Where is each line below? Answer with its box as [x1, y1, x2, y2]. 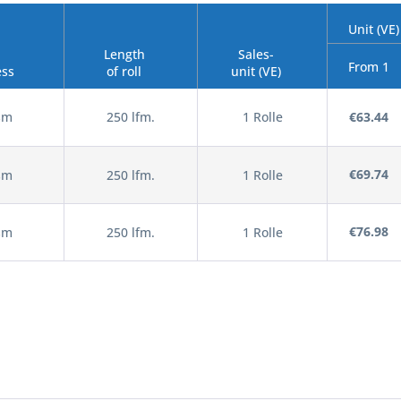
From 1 [348, 57, 389, 75]
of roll [107, 63, 141, 80]
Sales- [237, 46, 274, 63]
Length [103, 46, 145, 63]
